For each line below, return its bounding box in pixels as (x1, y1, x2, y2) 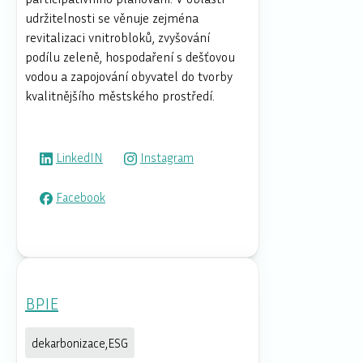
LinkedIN (56, 150, 103, 165)
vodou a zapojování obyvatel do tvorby (25, 67, 233, 84)
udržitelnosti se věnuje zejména (25, 9, 199, 26)
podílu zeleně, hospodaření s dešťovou (25, 48, 235, 65)
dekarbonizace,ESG (32, 335, 128, 350)
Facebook (56, 189, 105, 204)
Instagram (140, 150, 194, 165)
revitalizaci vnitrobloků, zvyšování (25, 28, 210, 45)
